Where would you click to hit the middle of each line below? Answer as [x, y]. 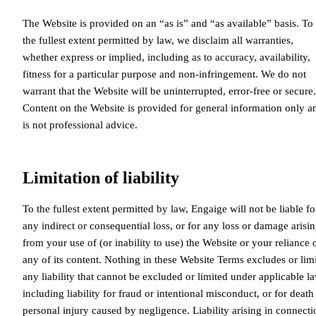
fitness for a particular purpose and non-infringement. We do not [164, 74]
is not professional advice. [80, 124]
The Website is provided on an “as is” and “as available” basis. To [168, 23]
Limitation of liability [101, 177]
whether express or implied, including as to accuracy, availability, [166, 57]
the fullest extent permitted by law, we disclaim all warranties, [158, 40]
